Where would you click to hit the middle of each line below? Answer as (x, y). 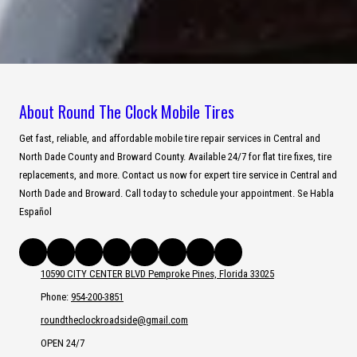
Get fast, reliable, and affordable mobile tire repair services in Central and (170, 139)
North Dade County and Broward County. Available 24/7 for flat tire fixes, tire (175, 157)
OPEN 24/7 (63, 343)
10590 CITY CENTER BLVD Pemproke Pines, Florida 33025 (157, 274)
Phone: (56, 297)
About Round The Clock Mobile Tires (127, 112)
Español (35, 212)
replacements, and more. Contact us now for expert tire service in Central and (178, 175)
